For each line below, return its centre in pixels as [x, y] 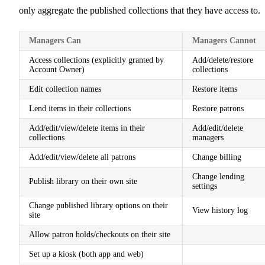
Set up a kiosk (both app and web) [86, 254]
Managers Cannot [224, 40]
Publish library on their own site [83, 181]
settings [205, 186]
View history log [220, 210]
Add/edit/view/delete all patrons [82, 157]
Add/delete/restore [223, 60]
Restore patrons [218, 108]
